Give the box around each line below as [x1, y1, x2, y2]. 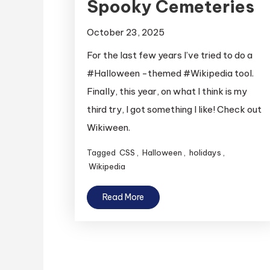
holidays [189, 147, 221, 157]
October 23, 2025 [86, 26, 165, 38]
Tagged [86, 147, 118, 157]
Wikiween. [86, 121, 130, 133]
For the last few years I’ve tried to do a [86, 49, 253, 61]
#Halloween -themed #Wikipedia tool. [86, 67, 254, 79]
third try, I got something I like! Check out [86, 103, 262, 115]
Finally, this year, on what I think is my [86, 85, 247, 97]
